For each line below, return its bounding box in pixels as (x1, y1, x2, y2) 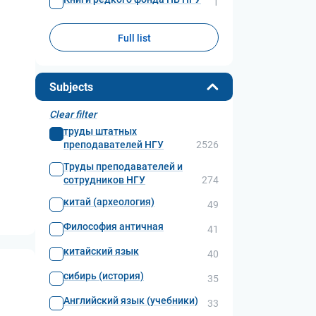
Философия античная (63, 221, 164, 232)
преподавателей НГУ (63, 139, 164, 150)
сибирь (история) (63, 270, 144, 281)
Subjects (49, 80, 93, 94)
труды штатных (63, 126, 137, 137)
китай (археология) (63, 196, 154, 207)
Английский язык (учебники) (63, 295, 198, 306)
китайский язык (63, 245, 139, 257)
